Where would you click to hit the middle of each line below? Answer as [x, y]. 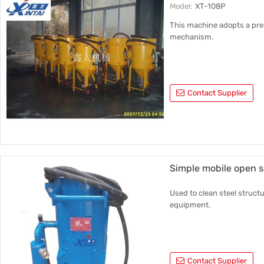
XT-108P [210, 6]
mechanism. [192, 37]
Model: [181, 6]
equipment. [190, 205]
